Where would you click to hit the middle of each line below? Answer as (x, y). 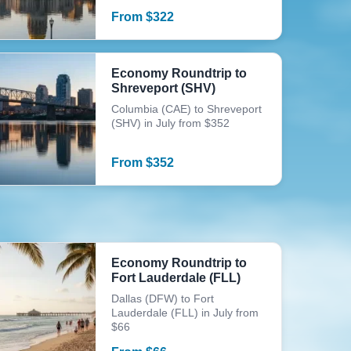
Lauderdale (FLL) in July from (185, 313)
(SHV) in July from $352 (171, 123)
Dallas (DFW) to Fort (163, 299)
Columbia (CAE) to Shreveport (187, 109)
